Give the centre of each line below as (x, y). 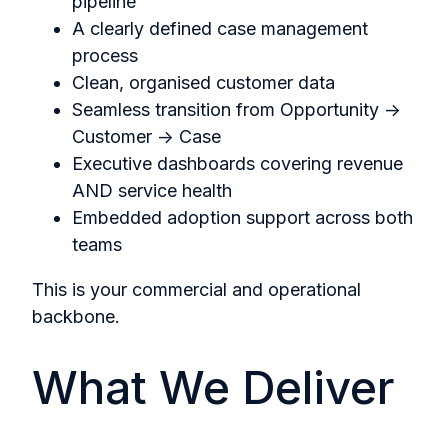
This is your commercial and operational (196, 290)
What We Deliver (213, 387)
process (105, 56)
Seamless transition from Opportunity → (236, 110)
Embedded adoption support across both (242, 218)
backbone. (76, 317)
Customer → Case (146, 137)
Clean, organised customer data (203, 83)
